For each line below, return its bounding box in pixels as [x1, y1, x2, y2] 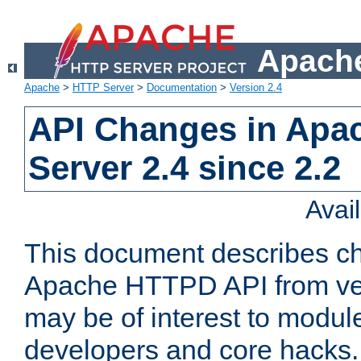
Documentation [147, 81, 217, 94]
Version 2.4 [230, 81, 282, 94]
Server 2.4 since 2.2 [28, 149, 342, 188]
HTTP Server [73, 81, 134, 94]
